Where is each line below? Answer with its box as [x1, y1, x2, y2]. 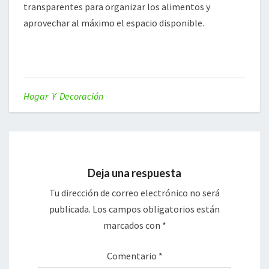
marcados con [103, 219, 162, 232]
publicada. [49, 203, 91, 216]
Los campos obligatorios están [92, 203, 220, 216]
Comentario [106, 250, 159, 262]
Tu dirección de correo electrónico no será [49, 187, 220, 199]
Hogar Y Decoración [23, 90, 103, 103]
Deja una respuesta [88, 166, 181, 180]
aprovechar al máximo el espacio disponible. [23, 17, 204, 29]
